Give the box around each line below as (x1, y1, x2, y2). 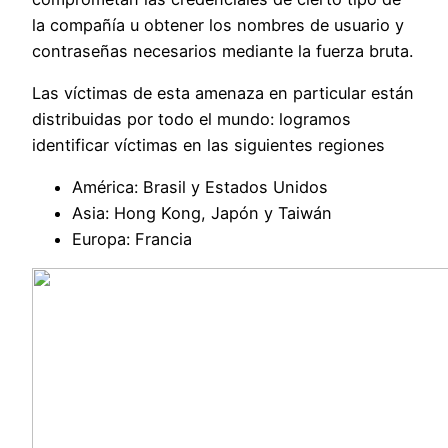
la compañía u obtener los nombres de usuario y (32, 14, 404, 35)
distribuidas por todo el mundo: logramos (32, 108, 351, 129)
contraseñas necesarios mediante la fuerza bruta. (32, 40, 413, 61)
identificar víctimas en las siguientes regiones (32, 134, 385, 155)
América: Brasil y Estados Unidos (72, 177, 328, 198)
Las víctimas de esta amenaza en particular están (32, 82, 414, 103)
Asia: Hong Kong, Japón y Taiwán (72, 203, 332, 224)
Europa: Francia (72, 229, 192, 250)
